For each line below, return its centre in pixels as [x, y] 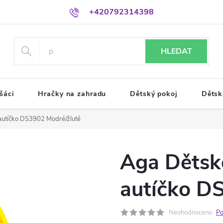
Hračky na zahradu [72, 94]
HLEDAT [176, 51]
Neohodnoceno [190, 213]
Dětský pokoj [154, 94]
